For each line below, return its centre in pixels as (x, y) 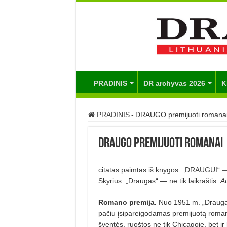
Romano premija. (127, 202)
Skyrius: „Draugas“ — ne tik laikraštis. (159, 181)
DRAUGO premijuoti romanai (160, 144)
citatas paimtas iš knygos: (140, 169)
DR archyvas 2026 (174, 83)
